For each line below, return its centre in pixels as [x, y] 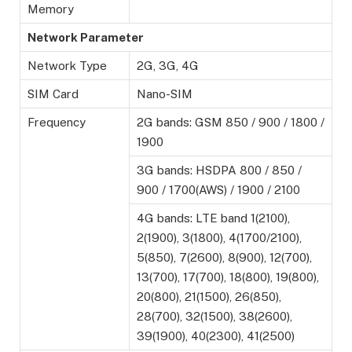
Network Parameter [86, 38]
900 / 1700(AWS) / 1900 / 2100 [218, 190]
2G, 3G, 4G [168, 66]
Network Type [67, 66]
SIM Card [53, 94]
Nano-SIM [165, 94]
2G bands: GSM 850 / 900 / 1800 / [231, 123]
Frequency [57, 123]
